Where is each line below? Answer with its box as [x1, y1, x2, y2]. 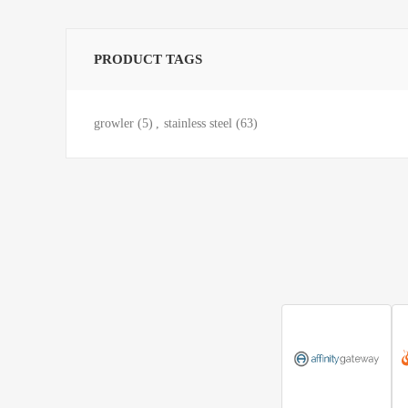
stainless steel [164, 117, 232, 130]
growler [94, 117, 134, 130]
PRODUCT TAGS [94, 52, 202, 66]
